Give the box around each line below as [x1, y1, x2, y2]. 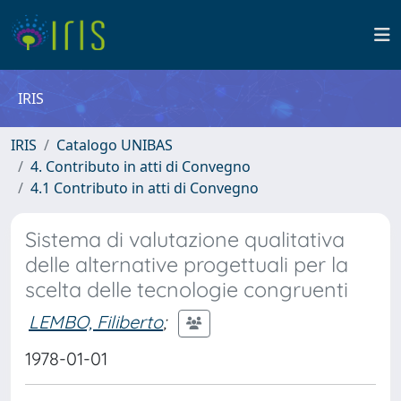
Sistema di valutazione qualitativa [25, 226, 345, 252]
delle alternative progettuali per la [25, 252, 348, 277]
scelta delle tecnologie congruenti [25, 277, 348, 303]
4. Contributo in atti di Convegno [30, 157, 251, 176]
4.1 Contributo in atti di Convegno [30, 178, 259, 198]
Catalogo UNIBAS [56, 135, 173, 155]
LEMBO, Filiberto [29, 310, 163, 333]
